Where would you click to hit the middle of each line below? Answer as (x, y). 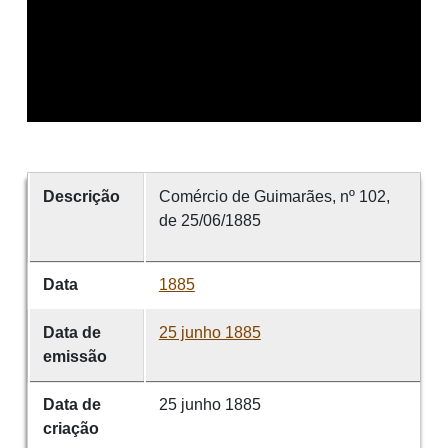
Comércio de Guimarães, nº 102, (274, 197)
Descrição (81, 197)
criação (70, 429)
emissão (74, 357)
